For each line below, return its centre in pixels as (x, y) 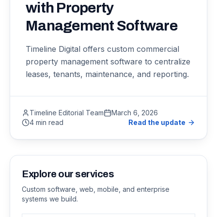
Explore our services (68, 174)
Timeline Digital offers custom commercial (102, 49)
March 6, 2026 (135, 113)
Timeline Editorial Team (67, 113)
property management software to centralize (108, 62)
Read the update (157, 122)
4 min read (46, 122)
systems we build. (50, 199)
